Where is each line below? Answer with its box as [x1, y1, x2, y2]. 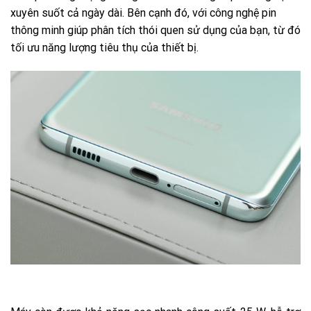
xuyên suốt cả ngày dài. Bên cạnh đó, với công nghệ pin [10, 6, 276, 20]
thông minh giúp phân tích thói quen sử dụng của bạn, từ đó [10, 24, 301, 37]
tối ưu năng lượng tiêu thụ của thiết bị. [10, 41, 199, 55]
